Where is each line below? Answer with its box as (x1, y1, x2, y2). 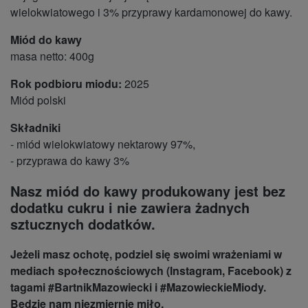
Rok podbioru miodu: (10, 76, 122, 92)
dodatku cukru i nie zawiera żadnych (10, 197, 250, 218)
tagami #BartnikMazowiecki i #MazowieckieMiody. (10, 279, 266, 296)
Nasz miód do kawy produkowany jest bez (10, 181, 285, 201)
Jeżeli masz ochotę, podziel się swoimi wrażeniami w (10, 246, 282, 263)
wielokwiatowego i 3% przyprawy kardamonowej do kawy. (10, 4, 292, 21)
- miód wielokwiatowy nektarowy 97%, (10, 136, 195, 153)
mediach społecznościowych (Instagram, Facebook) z (10, 263, 291, 279)
